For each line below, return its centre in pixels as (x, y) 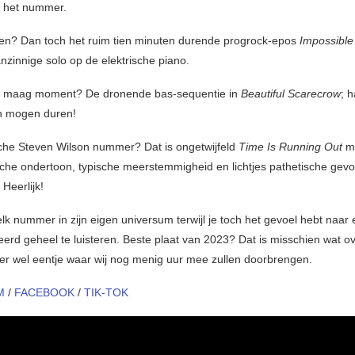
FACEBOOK (44, 293)
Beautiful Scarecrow (291, 94)
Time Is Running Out (290, 147)
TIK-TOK (106, 293)
